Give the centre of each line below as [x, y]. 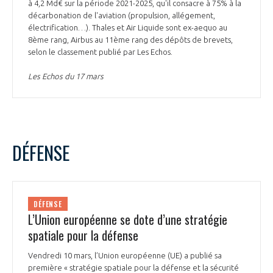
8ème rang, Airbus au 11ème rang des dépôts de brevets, [130, 40]
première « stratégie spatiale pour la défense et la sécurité [133, 267]
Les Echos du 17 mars [66, 76]
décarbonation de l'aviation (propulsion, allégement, [122, 16]
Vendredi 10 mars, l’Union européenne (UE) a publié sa [125, 255]
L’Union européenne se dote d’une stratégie [128, 219]
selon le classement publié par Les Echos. [101, 52]
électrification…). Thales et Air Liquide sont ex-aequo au [128, 28]
